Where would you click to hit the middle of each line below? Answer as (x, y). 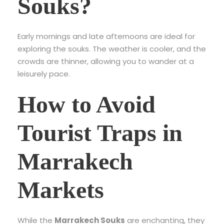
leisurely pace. (44, 74)
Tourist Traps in (100, 133)
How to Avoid (86, 104)
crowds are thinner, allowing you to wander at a (106, 61)
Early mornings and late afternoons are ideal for (106, 36)
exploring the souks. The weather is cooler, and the (112, 49)
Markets (61, 190)
